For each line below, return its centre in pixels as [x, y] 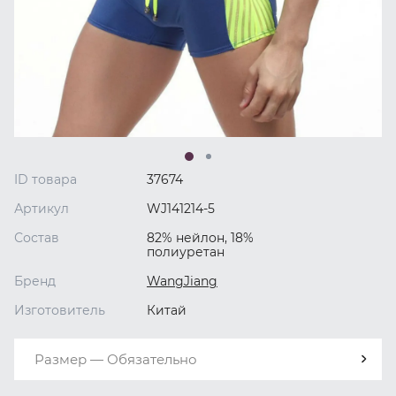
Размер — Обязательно [116, 359]
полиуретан [186, 251]
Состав [37, 237]
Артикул [42, 208]
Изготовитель [60, 310]
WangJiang [182, 281]
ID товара [46, 179]
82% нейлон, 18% [200, 237]
